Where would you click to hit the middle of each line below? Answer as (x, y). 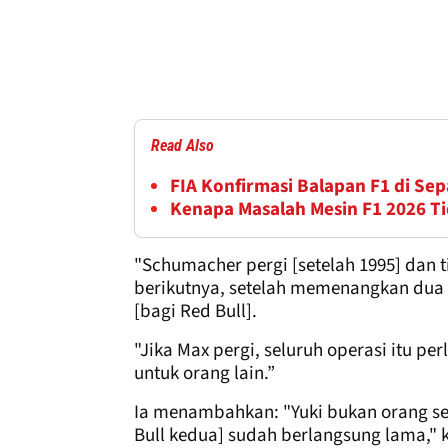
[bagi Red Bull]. (195, 311)
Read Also (182, 145)
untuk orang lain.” (204, 373)
